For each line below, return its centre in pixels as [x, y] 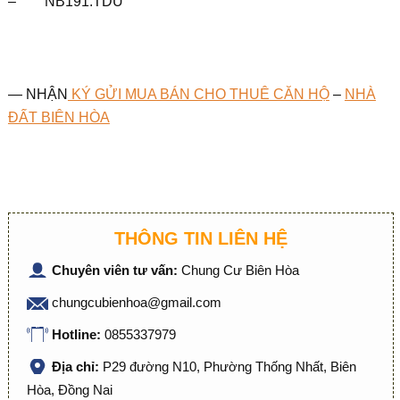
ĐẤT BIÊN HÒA [58, 117]
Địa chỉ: [77, 367]
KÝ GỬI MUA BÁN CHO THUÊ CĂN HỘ [198, 94]
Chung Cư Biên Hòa [240, 270]
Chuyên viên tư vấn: [116, 270]
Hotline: [78, 334]
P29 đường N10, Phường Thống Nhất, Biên [229, 367]
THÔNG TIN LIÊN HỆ [200, 238]
